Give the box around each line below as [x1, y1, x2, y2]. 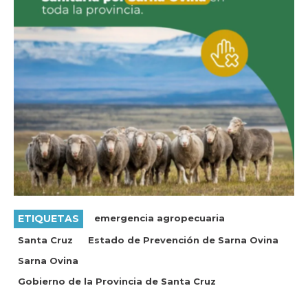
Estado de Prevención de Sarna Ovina [88, 234, 278, 246]
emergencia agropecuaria [94, 212, 225, 224]
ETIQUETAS [18, 212, 79, 225]
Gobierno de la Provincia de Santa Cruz [18, 276, 216, 287]
